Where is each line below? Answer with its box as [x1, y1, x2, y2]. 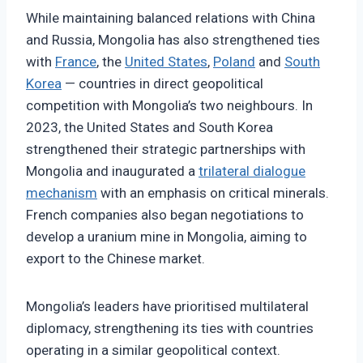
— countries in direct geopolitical [62, 75, 263, 92]
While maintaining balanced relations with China [26, 10, 315, 27]
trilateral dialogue [199, 163, 305, 180]
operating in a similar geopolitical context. [26, 342, 280, 359]
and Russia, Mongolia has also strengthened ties [26, 32, 320, 49]
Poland [213, 53, 255, 70]
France [55, 53, 96, 70]
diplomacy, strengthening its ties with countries [26, 320, 314, 337]
